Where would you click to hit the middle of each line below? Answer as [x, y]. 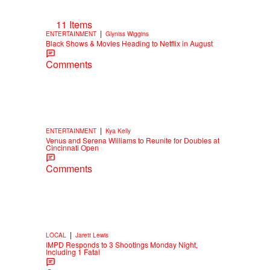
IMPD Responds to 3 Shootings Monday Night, [122, 245]
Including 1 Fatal [73, 252]
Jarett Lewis [92, 235]
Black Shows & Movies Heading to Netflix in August [129, 43]
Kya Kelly [118, 131]
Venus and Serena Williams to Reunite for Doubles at [133, 140]
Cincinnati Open [72, 148]
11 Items [74, 25]
